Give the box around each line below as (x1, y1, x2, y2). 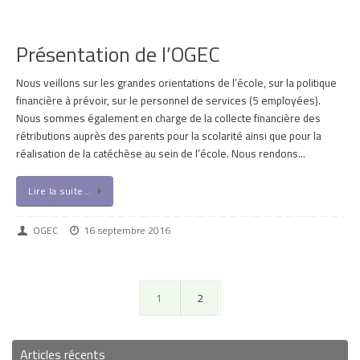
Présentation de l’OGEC (16, 39, 220, 71)
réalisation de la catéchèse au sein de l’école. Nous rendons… (16, 145, 305, 162)
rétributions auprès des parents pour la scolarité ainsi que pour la (16, 128, 321, 145)
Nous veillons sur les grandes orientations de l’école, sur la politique (16, 75, 337, 92)
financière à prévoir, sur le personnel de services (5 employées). (16, 92, 321, 109)
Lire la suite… (28, 182, 91, 198)
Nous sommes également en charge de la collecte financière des (16, 110, 321, 127)
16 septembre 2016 (84, 222, 171, 238)
